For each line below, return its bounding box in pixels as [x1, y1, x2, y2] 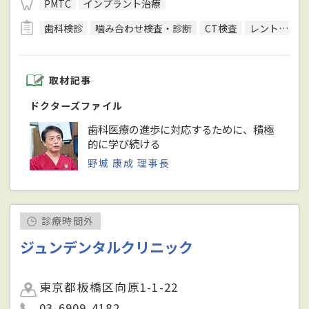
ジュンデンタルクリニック [20, 237, 194, 258]
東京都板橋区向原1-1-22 [39, 279, 179, 296]
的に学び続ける [88, 136, 161, 152]
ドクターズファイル [30, 99, 123, 113]
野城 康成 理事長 [88, 155, 170, 170]
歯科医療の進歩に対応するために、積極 [88, 121, 275, 137]
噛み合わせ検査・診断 [95, 21, 192, 35]
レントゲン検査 [249, 21, 279, 35]
